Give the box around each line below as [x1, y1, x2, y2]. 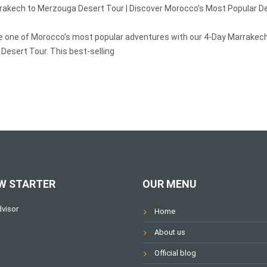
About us [154, 228, 185, 237]
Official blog [154, 249, 196, 257]
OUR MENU [142, 178, 197, 190]
